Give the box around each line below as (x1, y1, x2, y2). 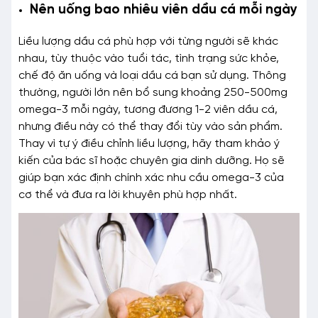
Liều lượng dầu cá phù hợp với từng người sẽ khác (18, 35, 278, 48)
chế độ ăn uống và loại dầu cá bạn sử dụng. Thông (18, 69, 286, 82)
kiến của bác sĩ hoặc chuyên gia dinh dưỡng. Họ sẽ (18, 154, 285, 167)
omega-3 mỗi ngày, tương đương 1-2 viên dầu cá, (18, 103, 278, 116)
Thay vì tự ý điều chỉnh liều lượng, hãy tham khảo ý (18, 137, 280, 150)
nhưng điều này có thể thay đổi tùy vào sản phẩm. (18, 120, 283, 133)
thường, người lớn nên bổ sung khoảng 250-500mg (18, 86, 287, 99)
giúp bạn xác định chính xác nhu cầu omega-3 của (18, 171, 284, 184)
